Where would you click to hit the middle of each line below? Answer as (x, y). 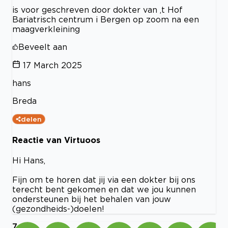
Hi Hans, (29, 160)
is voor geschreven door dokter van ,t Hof (97, 10)
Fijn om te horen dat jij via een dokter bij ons (104, 179)
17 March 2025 (52, 65)
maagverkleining (46, 29)
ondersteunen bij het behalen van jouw (92, 199)
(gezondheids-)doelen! (58, 208)
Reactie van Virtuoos (56, 140)
